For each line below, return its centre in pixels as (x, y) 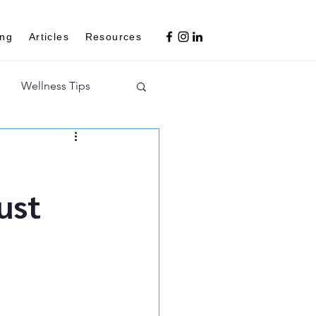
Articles (49, 36)
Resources (114, 36)
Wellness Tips (56, 86)
